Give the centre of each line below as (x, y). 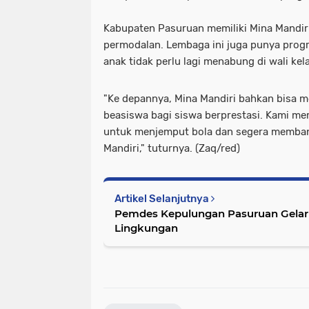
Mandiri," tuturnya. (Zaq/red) (172, 149)
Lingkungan (146, 228)
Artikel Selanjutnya (163, 199)
